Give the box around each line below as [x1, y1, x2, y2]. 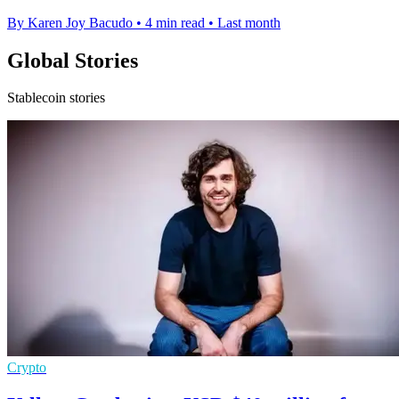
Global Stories [7, 48, 138, 72]
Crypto [7, 360, 46, 376]
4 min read [145, 14, 205, 30]
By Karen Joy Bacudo [7, 14, 133, 30]
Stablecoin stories [7, 90, 105, 106]
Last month [217, 14, 281, 30]
